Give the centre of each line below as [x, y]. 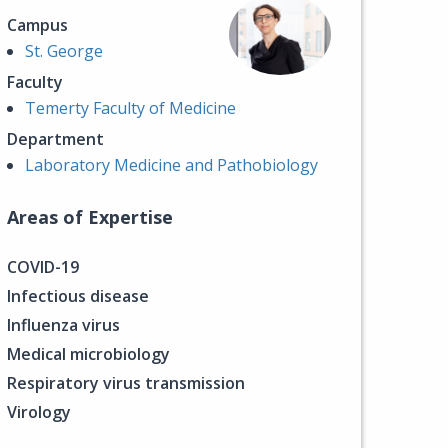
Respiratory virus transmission [126, 383]
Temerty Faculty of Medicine [130, 108]
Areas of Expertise [90, 217]
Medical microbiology [88, 354]
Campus [37, 25]
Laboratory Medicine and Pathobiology [171, 165]
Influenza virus [63, 325]
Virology [39, 412]
